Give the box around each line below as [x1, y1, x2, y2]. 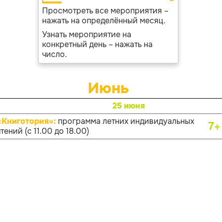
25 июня [112, 101, 145, 111]
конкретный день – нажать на [42, 39, 153, 50]
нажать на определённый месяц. [42, 15, 166, 26]
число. [42, 49, 67, 59]
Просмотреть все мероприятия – [42, 5, 168, 16]
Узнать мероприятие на [42, 29, 131, 40]
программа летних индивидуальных [57, 116, 194, 126]
